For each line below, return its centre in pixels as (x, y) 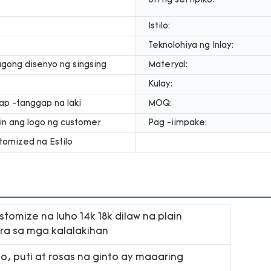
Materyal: (168, 65)
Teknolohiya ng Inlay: (191, 45)
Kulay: (160, 84)
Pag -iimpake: (178, 123)
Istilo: (159, 26)
